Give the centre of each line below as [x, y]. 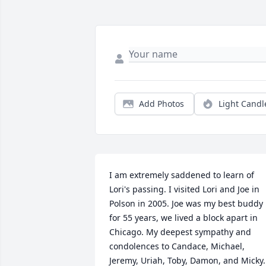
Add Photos [161, 104]
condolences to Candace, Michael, [177, 246]
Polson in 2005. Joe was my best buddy [186, 203]
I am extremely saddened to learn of [182, 175]
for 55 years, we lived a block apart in [183, 218]
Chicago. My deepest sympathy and [180, 232]
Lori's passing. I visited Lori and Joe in [184, 189]
